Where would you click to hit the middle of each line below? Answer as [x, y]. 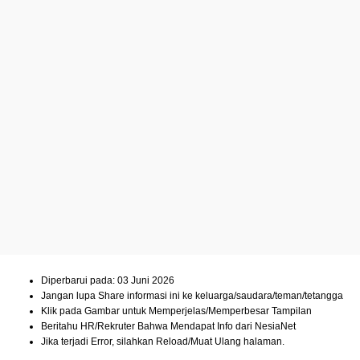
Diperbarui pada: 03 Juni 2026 [108, 281]
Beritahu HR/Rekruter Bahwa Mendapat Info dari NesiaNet [168, 327]
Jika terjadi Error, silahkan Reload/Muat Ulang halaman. [163, 342]
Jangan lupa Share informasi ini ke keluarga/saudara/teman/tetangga [192, 296]
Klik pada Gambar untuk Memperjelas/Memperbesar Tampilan [176, 311]
